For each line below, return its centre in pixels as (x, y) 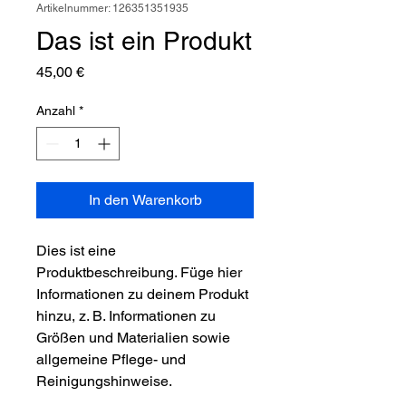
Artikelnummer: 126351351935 (112, 8)
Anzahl (56, 111)
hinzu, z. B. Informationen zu (126, 316)
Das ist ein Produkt (144, 41)
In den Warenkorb (145, 200)
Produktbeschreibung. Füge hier (139, 272)
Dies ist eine (76, 251)
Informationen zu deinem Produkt (142, 294)
